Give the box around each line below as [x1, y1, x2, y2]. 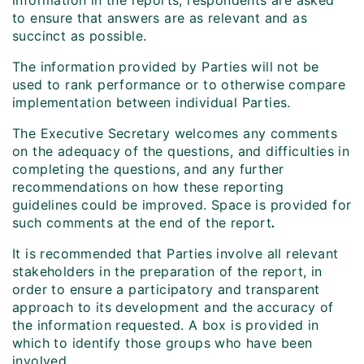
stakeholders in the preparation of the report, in [12, 263, 323, 280]
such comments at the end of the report [12, 214, 272, 232]
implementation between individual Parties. [12, 94, 291, 111]
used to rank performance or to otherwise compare [12, 76, 346, 93]
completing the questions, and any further [12, 161, 284, 178]
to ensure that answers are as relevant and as [12, 10, 307, 27]
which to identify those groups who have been [12, 335, 313, 352]
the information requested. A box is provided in [12, 317, 319, 334]
